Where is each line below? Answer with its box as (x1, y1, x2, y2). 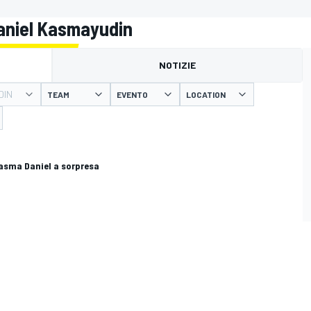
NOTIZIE (159, 59, 196, 71)
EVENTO (117, 90, 148, 99)
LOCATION (186, 90, 226, 99)
